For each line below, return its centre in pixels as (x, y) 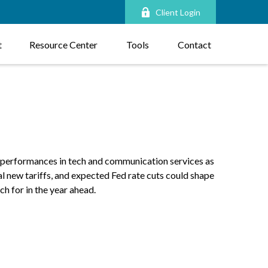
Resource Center (63, 45)
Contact (194, 45)
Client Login (178, 12)
